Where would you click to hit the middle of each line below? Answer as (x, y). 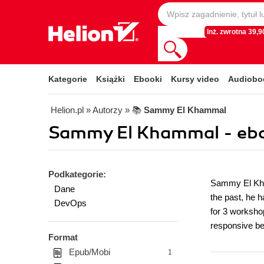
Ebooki (148, 79)
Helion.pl (67, 110)
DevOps (70, 203)
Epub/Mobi (90, 252)
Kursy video (195, 79)
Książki (110, 79)
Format (63, 237)
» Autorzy (104, 110)
